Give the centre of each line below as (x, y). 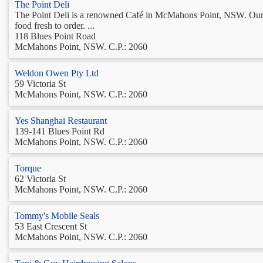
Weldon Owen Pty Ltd (57, 73)
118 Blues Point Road (55, 36)
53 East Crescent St (51, 226)
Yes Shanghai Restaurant (61, 120)
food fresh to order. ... (55, 25)
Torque (28, 168)
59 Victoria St (40, 83)
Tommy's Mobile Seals (57, 215)
